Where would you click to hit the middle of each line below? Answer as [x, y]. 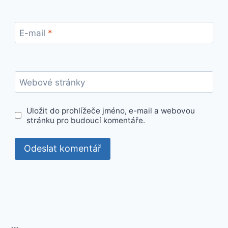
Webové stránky [52, 82]
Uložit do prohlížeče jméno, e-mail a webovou [110, 110]
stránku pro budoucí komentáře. [85, 120]
